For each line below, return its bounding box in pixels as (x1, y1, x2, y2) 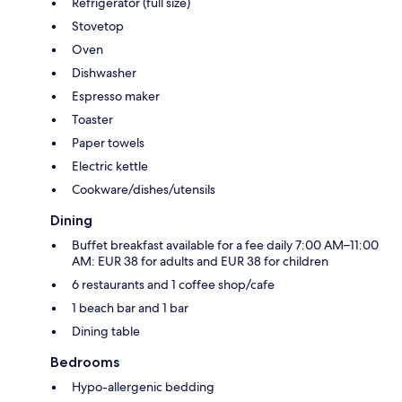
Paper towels (72, 135, 144, 152)
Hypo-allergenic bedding (72, 379, 214, 396)
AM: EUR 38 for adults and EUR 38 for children (72, 253, 328, 270)
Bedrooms (50, 354, 119, 371)
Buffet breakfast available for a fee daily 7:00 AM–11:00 (72, 237, 379, 254)
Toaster (72, 111, 113, 128)
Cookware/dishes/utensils (72, 181, 215, 198)
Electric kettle (72, 158, 148, 175)
